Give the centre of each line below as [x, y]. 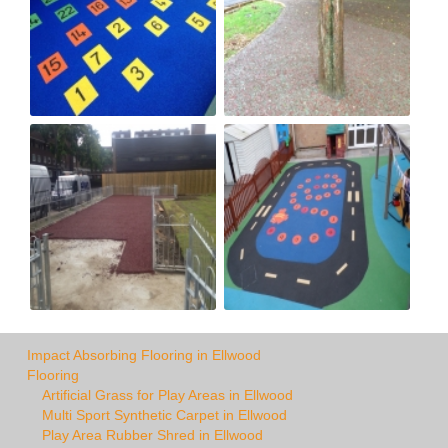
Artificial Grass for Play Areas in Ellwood [167, 394]
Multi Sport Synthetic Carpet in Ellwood [164, 414]
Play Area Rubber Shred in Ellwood [152, 434]
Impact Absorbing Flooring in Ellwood [144, 354]
